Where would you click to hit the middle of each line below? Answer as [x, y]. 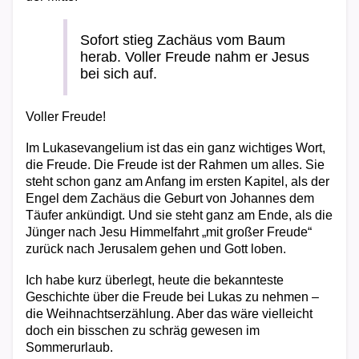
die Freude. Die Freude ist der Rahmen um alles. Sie [175, 165]
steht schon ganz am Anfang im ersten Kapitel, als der [177, 182]
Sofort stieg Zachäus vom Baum [183, 40]
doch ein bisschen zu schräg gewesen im [143, 331]
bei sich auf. [119, 74]
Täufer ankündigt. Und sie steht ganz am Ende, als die [179, 215]
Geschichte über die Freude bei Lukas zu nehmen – [172, 297]
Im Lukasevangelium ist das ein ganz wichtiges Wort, [175, 148]
